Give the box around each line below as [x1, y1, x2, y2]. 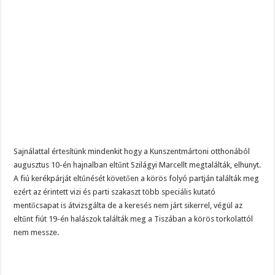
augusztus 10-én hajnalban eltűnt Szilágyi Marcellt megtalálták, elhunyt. [14, 160, 261, 169]
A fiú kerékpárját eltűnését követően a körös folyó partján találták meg [14, 173, 260, 183]
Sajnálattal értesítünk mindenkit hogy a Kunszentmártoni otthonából [14, 146, 250, 156]
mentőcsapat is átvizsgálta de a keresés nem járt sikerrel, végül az [14, 200, 243, 210]
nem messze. [14, 227, 60, 237]
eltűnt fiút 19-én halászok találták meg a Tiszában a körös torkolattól [14, 214, 254, 223]
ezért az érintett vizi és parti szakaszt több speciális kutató [14, 187, 216, 196]
